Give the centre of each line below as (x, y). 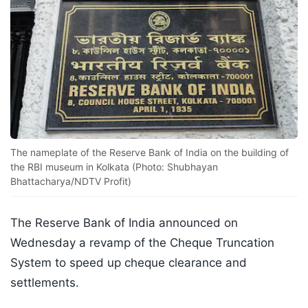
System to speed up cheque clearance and (129, 263)
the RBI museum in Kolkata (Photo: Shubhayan (114, 167)
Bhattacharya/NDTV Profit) (71, 181)
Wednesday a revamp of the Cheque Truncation (142, 243)
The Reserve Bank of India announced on (124, 223)
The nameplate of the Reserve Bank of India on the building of (150, 153)
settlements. (45, 283)
